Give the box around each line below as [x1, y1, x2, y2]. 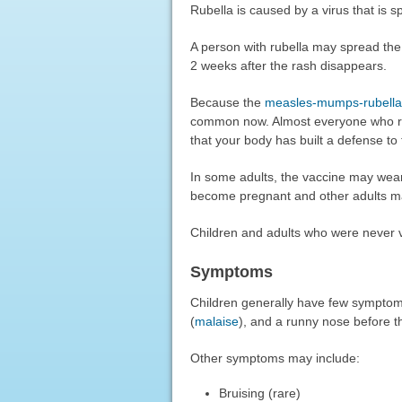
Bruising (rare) [219, 385, 301, 400]
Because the [189, 94, 265, 109]
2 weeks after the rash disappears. [189, 57, 387, 73]
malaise [194, 313, 239, 328]
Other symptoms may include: [189, 350, 360, 365]
